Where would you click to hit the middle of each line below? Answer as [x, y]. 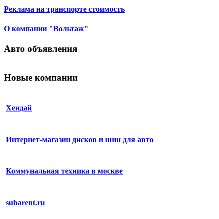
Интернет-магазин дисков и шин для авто [80, 139]
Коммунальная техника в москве [64, 171]
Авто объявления [41, 48]
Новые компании [41, 78]
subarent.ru [25, 202]
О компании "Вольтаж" [46, 28]
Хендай [19, 108]
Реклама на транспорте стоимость [64, 9]
